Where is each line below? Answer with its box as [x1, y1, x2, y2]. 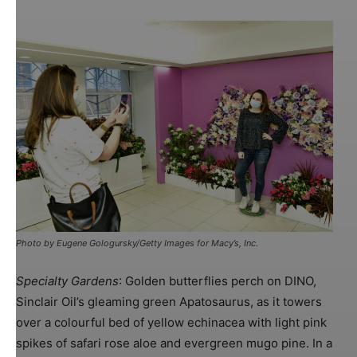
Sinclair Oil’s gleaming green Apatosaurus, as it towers [16, 293, 322, 309]
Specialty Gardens [16, 273, 119, 288]
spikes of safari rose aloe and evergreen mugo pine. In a [16, 335, 332, 351]
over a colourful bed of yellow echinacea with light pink [16, 314, 327, 330]
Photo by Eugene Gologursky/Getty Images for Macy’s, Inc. [16, 237, 258, 249]
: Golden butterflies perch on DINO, [119, 273, 316, 288]
